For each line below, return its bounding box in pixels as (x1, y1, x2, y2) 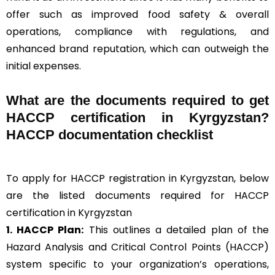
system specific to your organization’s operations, (6, 257, 269, 272)
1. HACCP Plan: (6, 223, 84, 238)
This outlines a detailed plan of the (83, 223, 269, 238)
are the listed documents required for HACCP (6, 188, 269, 203)
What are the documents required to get (6, 93, 269, 109)
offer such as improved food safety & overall (6, 7, 269, 22)
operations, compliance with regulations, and (6, 25, 269, 39)
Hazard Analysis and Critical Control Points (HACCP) (6, 240, 269, 255)
